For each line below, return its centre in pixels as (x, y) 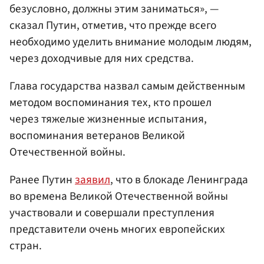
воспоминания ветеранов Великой (97, 136)
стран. (26, 246)
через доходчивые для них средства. (102, 58)
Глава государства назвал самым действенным (127, 86)
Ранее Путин (42, 180)
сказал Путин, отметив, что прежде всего (113, 25)
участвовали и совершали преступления (112, 213)
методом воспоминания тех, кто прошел (110, 103)
